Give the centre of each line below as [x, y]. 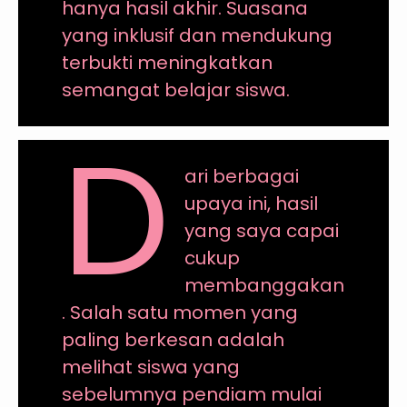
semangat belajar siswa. [175, 89]
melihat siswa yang [150, 367]
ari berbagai [242, 176]
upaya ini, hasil [252, 203]
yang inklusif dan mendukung [197, 35]
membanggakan [265, 285]
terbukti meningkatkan [167, 62]
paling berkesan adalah [173, 339]
